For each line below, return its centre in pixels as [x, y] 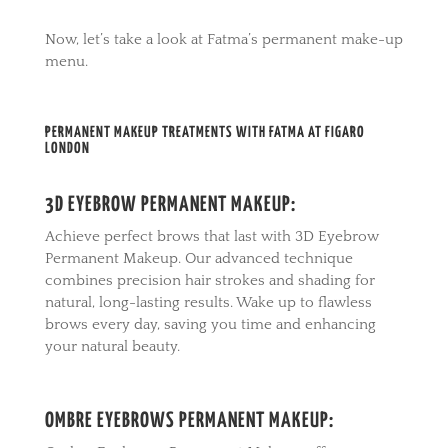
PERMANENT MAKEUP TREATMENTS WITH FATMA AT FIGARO [204, 132]
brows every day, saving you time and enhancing [210, 324]
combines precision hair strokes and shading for [209, 280]
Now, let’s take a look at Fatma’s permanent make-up [223, 39]
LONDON [67, 148]
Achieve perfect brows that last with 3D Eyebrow [211, 236]
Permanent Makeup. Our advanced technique [198, 258]
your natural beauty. [112, 346]
